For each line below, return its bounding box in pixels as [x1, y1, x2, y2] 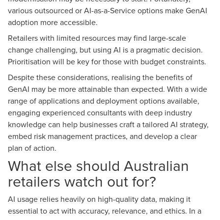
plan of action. [8, 142, 56, 153]
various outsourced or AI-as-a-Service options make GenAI [8, 5, 207, 16]
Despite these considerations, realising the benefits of [8, 72, 192, 82]
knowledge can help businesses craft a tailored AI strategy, [8, 119, 209, 130]
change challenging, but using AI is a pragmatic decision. [8, 44, 203, 55]
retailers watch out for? [8, 171, 160, 192]
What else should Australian [8, 155, 189, 176]
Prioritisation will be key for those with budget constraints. [8, 56, 208, 67]
